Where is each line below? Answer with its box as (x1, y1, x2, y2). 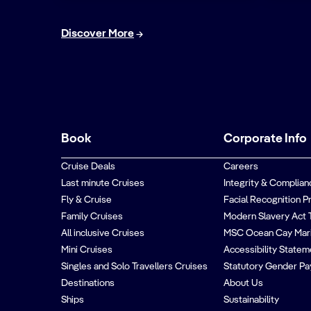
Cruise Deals (61, 162, 115, 171)
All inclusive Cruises (61, 228, 144, 238)
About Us (223, 278, 263, 288)
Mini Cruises (61, 245, 112, 255)
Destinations (61, 278, 115, 288)
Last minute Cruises (61, 178, 144, 188)
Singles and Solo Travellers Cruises (61, 262, 208, 271)
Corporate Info (223, 133, 307, 145)
